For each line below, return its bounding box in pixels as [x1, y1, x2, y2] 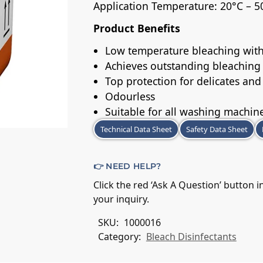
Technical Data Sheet [100, 123, 172, 134]
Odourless [104, 89, 155, 103]
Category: [97, 230, 143, 244]
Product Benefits [93, 21, 180, 35]
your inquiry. [93, 193, 149, 206]
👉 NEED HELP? [93, 160, 161, 171]
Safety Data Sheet [186, 123, 248, 134]
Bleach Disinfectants [146, 230, 237, 244]
